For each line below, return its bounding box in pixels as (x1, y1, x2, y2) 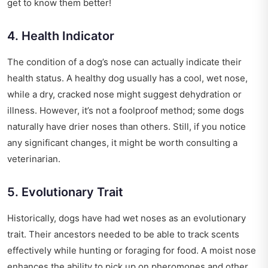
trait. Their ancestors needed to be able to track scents (7, 229, 239, 240)
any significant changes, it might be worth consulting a (7, 137, 237, 149)
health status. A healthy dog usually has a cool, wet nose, (7, 72, 248, 84)
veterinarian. (7, 153, 60, 165)
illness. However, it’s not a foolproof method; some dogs (7, 105, 244, 117)
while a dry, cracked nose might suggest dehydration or (7, 89, 242, 100)
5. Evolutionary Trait (7, 185, 123, 200)
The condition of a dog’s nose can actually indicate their (7, 56, 242, 68)
